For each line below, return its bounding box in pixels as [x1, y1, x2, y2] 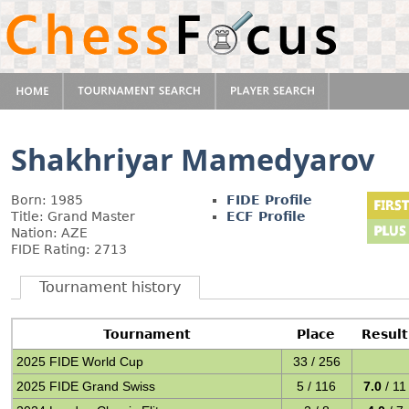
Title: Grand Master [11, 209, 135, 224]
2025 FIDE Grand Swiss [16, 379, 156, 393]
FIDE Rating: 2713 [11, 242, 127, 257]
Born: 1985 [11, 193, 83, 207]
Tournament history [39, 278, 181, 296]
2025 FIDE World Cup [16, 354, 144, 369]
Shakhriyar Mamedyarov [11, 139, 374, 179]
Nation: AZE [11, 225, 88, 240]
